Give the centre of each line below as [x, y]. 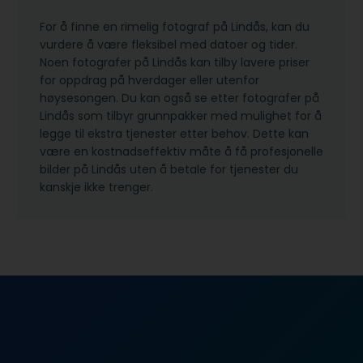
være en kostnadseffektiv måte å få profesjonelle [181, 151]
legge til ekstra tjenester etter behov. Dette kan [174, 133]
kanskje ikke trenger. [96, 187]
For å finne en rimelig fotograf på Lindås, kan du [175, 26]
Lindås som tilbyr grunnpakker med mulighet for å [181, 115]
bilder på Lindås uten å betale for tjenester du [169, 169]
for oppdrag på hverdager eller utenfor [149, 80]
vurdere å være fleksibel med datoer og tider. [169, 44]
